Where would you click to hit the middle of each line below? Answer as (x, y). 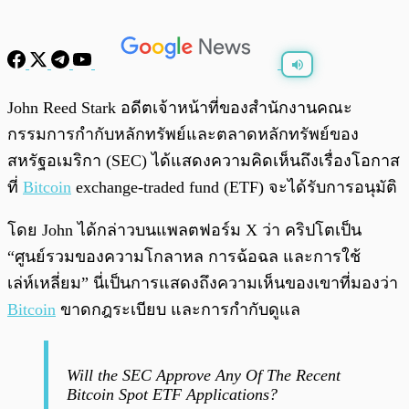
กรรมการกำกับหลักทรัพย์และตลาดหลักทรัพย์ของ (183, 135)
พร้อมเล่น (74, 99)
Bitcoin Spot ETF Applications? (172, 395)
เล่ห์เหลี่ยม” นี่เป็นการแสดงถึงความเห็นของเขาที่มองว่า (203, 283)
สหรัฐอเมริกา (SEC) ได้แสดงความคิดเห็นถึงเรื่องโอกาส (204, 161)
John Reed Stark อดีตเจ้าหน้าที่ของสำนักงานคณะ (180, 108)
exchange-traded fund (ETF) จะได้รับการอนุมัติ (234, 188)
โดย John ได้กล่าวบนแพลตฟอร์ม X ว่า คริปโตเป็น (184, 231)
